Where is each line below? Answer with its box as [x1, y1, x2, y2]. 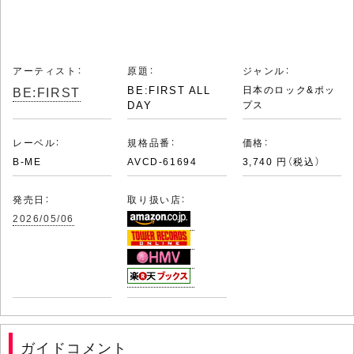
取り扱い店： [127, 192, 186, 206]
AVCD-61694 [127, 154, 198, 168]
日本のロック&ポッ [242, 82, 337, 96]
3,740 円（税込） [242, 154, 322, 168]
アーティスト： [13, 63, 83, 77]
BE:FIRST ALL [127, 82, 211, 97]
